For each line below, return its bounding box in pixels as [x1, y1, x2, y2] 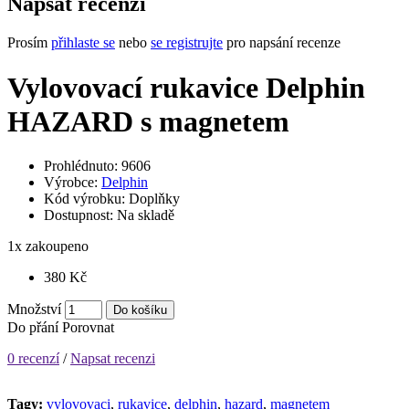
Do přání [7, 320, 58, 335]
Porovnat [62, 320, 114, 335]
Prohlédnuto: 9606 [44, 158, 151, 173]
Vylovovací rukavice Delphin [7, 70, 365, 104]
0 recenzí [7, 351, 59, 366]
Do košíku [113, 303, 167, 317]
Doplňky [129, 191, 180, 206]
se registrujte [151, 35, 223, 51]
